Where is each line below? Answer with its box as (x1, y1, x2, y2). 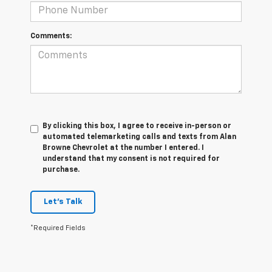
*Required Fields (30, 224, 86, 231)
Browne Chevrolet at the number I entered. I (42, 144, 204, 152)
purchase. (42, 166, 80, 174)
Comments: (30, 32, 72, 40)
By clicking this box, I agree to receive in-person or (42, 122, 231, 130)
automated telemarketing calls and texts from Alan (42, 133, 236, 141)
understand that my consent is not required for (42, 155, 220, 163)
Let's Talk (44, 197, 82, 206)
